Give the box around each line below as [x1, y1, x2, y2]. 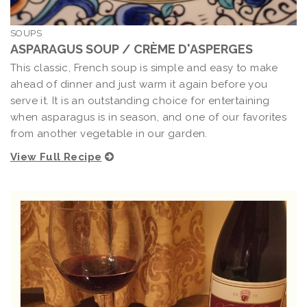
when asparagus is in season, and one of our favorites [10, 111, 287, 124]
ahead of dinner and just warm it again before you [10, 78, 268, 91]
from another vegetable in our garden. [10, 127, 208, 140]
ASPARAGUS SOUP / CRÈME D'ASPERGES [10, 42, 253, 57]
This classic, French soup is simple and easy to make [10, 62, 278, 75]
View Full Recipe [10, 151, 102, 164]
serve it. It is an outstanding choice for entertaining [10, 95, 270, 108]
